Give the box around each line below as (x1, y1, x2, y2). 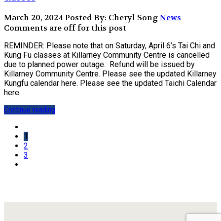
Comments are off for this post (4, 22, 126, 33)
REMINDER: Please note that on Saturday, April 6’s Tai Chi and (4, 40, 215, 50)
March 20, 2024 (4, 12, 63, 23)
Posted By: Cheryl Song (63, 12, 158, 23)
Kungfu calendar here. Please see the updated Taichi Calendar (4, 78, 217, 88)
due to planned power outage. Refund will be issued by (4, 59, 195, 69)
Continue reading (4, 105, 55, 114)
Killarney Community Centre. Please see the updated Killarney (4, 69, 217, 78)
